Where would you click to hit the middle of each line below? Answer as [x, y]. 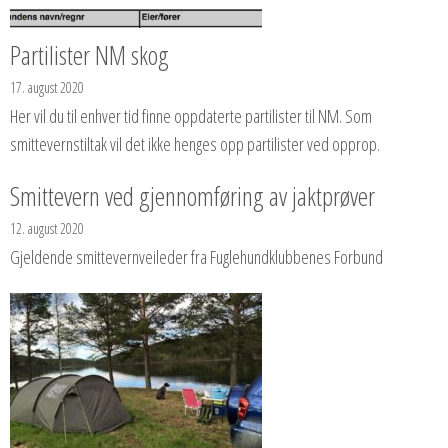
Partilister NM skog [89, 54]
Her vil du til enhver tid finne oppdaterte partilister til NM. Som [191, 115]
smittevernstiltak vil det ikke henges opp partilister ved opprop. [195, 143]
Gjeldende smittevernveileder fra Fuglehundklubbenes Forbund [196, 256]
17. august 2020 [47, 87]
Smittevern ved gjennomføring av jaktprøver [192, 195]
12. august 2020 [47, 228]
